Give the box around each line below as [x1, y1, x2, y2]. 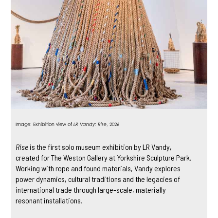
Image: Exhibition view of [16, 121, 74, 127]
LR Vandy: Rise [73, 121, 107, 127]
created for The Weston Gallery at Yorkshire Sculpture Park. [16, 153, 192, 163]
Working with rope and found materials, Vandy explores [16, 163, 181, 173]
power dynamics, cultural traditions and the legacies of [16, 174, 181, 184]
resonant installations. [16, 196, 83, 205]
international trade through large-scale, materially [16, 185, 166, 195]
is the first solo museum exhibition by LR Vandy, [28, 142, 172, 152]
